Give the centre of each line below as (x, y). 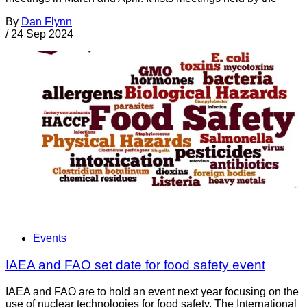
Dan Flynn (47, 22)
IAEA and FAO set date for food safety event (135, 265)
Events (50, 238)
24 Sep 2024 (42, 34)
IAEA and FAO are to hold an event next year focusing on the (152, 291)
